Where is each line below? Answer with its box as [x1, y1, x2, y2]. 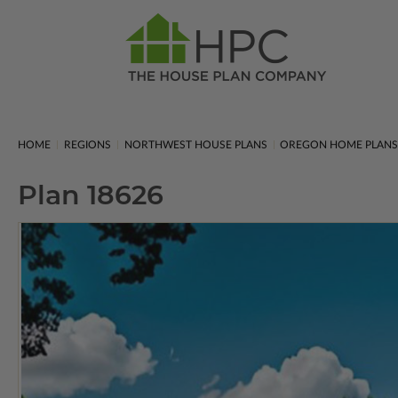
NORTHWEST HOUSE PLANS [123, 139, 267, 150]
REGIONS [63, 139, 111, 150]
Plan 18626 [18, 179, 163, 211]
